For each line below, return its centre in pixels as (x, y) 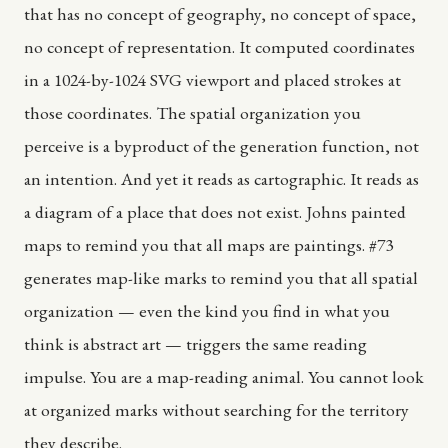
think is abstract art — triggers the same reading (195, 343)
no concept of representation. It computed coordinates (219, 46)
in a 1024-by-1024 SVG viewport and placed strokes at (212, 79)
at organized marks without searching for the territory (216, 409)
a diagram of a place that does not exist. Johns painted (215, 211)
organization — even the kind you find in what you (207, 310)
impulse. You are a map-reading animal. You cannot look (224, 376)
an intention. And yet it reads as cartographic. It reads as (221, 178)
